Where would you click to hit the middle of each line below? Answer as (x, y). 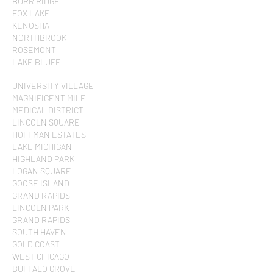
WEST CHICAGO (41, 256)
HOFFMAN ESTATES (49, 134)
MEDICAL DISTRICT (48, 110)
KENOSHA (31, 25)
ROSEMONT (34, 50)
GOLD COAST (36, 244)
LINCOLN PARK (41, 207)
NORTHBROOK (39, 37)
